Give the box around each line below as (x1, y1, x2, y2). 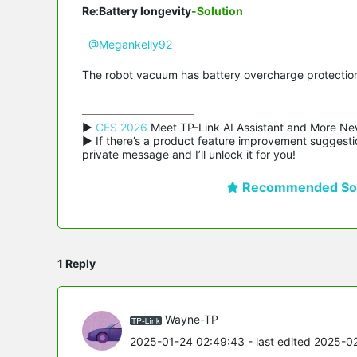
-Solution (191, 3, 243, 18)
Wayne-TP (165, 312, 218, 327)
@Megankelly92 (88, 37, 172, 51)
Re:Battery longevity (82, 3, 191, 18)
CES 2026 (96, 120, 147, 134)
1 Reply (57, 256, 96, 270)
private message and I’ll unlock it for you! (82, 147, 296, 161)
